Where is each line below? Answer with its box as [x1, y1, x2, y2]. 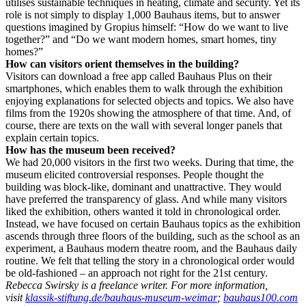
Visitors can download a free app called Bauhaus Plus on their [5, 70, 272, 83]
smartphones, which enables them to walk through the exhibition [5, 83, 283, 95]
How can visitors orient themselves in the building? [5, 58, 239, 70]
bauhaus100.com [223, 292, 298, 304]
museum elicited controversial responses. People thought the [5, 169, 264, 181]
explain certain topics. [5, 132, 102, 144]
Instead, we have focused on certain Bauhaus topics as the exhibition [5, 218, 301, 230]
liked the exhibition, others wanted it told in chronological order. [5, 206, 283, 218]
